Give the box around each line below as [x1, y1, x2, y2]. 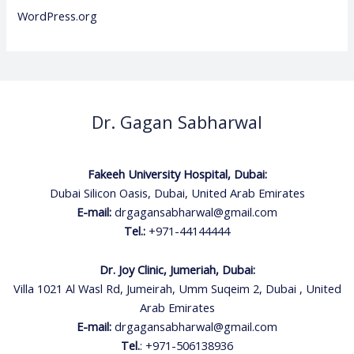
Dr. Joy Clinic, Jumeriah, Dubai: [99, 262, 255, 278]
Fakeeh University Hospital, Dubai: [87, 165, 267, 182]
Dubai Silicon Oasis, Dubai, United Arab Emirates [49, 184, 305, 201]
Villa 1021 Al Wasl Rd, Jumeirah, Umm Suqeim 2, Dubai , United [13, 281, 341, 297]
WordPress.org [17, 8, 98, 24]
